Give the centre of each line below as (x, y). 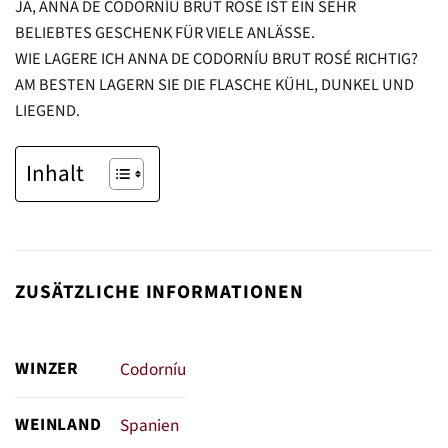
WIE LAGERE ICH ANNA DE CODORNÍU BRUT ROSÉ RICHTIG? (216, 59)
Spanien (149, 425)
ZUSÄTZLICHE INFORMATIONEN (159, 291)
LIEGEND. (47, 111)
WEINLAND (58, 424)
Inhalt (55, 173)
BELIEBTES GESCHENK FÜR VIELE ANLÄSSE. (165, 33)
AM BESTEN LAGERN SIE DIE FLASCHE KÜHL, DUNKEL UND (214, 85)
